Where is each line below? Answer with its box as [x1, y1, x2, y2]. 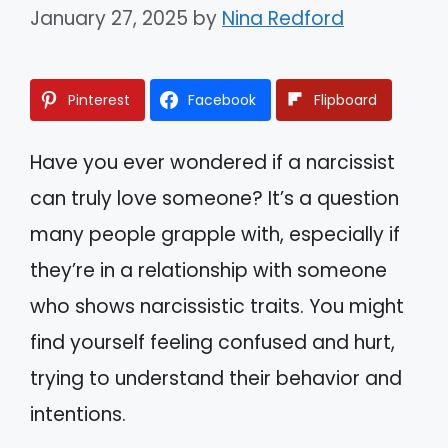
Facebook [188, 89, 256, 110]
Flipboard [314, 89, 377, 110]
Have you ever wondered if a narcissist [30, 148, 395, 176]
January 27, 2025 [30, 4, 188, 32]
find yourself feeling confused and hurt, [30, 328, 395, 356]
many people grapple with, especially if [30, 220, 400, 248]
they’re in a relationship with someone [30, 256, 387, 284]
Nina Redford [222, 4, 344, 32]
